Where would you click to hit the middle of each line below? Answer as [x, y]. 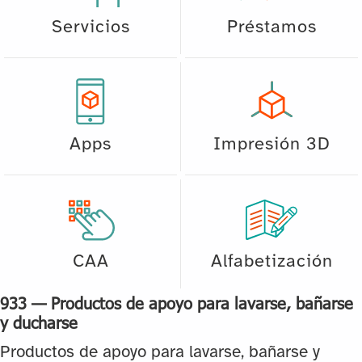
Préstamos [271, 27]
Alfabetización [271, 261]
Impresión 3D [271, 144]
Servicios [90, 27]
